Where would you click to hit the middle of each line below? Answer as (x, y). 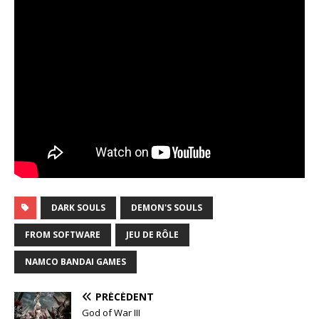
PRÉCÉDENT (125, 297)
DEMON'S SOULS (167, 208)
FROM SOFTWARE (63, 235)
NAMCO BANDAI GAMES (75, 262)
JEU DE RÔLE (152, 235)
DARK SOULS (78, 208)
